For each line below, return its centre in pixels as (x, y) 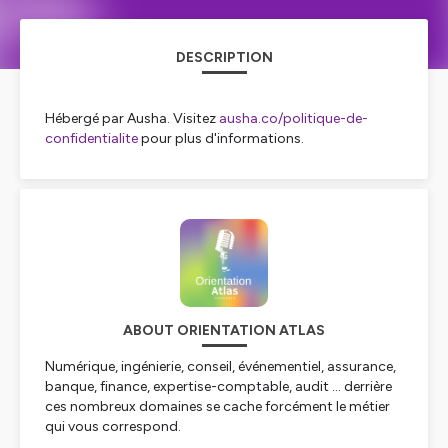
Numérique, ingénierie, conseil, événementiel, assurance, (220, 366)
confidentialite (91, 138)
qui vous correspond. (113, 426)
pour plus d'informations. (221, 138)
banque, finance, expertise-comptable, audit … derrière (218, 386)
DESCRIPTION (224, 57)
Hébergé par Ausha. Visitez (132, 118)
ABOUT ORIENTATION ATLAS (224, 330)
